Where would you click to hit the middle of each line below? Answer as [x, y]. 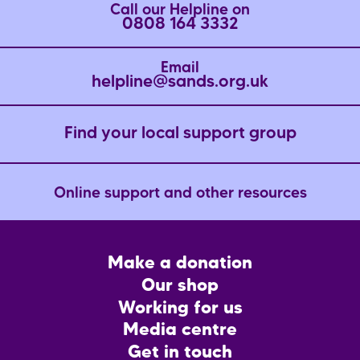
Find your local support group [180, 134]
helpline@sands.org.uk [180, 83]
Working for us [180, 309]
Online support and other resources [180, 194]
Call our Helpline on [180, 10]
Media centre [180, 331]
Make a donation [180, 264]
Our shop [180, 287]
